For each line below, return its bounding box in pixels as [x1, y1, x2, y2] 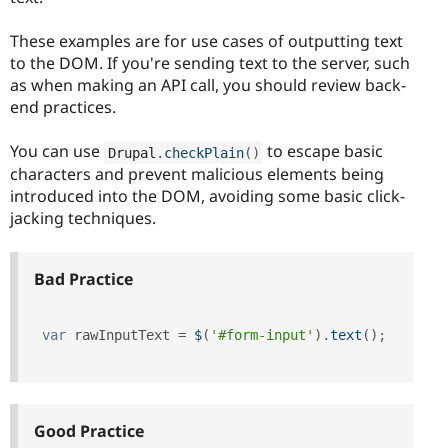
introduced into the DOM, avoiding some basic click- [10, 185, 405, 208]
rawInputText [66, 326, 178, 343]
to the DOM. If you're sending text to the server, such [10, 52, 410, 75]
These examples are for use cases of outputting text [10, 30, 403, 53]
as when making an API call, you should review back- [10, 74, 406, 97]
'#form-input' [210, 326, 314, 343]
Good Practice [34, 419, 144, 442]
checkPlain [163, 144, 244, 161]
